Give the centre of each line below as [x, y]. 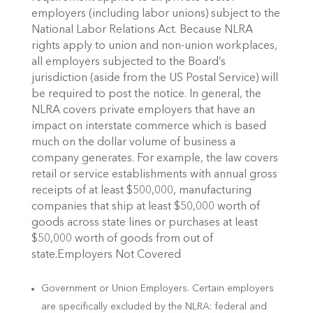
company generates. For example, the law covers [154, 159]
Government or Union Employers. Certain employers [157, 288]
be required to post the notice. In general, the [146, 95]
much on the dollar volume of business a [133, 143]
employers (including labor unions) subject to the [155, 14]
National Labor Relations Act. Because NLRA [142, 30]
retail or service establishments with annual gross [154, 175]
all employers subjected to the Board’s [128, 63]
